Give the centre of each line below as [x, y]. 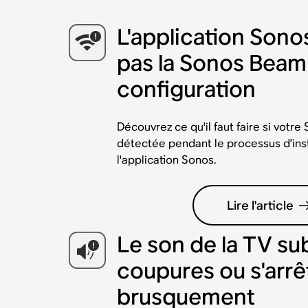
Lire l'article [261, 206]
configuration [186, 89]
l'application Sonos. [166, 160]
